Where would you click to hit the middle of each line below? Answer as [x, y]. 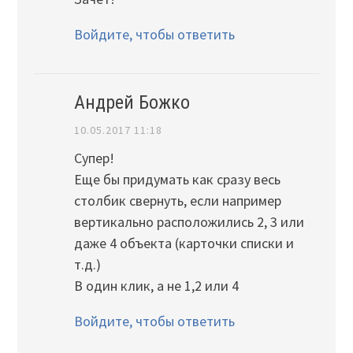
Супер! [94, 158]
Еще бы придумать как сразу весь [177, 180]
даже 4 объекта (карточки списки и [184, 243]
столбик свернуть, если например [177, 201]
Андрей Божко [132, 103]
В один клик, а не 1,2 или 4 [156, 286]
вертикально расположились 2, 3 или [189, 222]
